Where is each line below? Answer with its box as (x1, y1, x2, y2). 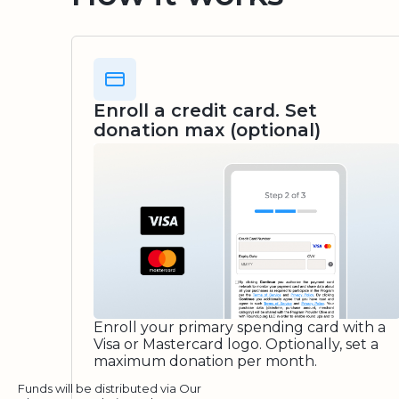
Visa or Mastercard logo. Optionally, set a (94, 335, 379, 353)
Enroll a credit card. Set (94, 100, 317, 121)
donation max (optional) (94, 119, 321, 141)
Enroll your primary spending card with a (94, 318, 386, 336)
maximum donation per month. (94, 352, 317, 370)
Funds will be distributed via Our (18, 380, 201, 395)
